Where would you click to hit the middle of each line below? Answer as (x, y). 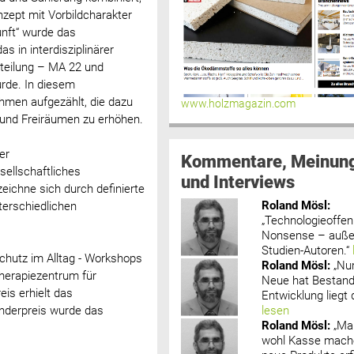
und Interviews (237, 181)
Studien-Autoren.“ (306, 250)
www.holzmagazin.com (238, 104)
